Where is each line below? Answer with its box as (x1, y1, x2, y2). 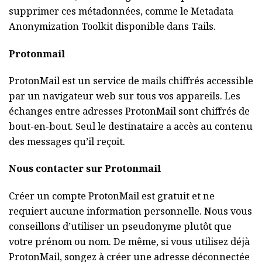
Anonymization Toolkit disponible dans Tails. (9, 20, 216, 33)
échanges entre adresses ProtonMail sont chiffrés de (9, 105, 250, 118)
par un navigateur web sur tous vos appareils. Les (9, 89, 240, 102)
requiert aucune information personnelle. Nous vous (9, 204, 252, 218)
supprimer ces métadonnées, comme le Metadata (9, 5, 233, 18)
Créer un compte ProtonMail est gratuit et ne (9, 189, 215, 202)
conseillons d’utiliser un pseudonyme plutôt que (9, 219, 232, 233)
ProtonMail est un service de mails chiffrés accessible (9, 74, 253, 87)
